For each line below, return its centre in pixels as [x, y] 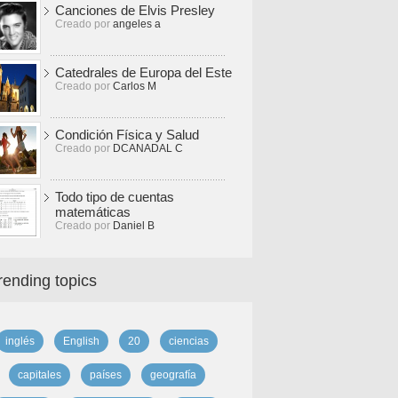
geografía [173, 375]
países [105, 375]
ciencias [188, 341]
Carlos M [135, 86]
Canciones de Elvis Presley [135, 10]
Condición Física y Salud [127, 135]
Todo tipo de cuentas [115, 197]
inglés [20, 341]
